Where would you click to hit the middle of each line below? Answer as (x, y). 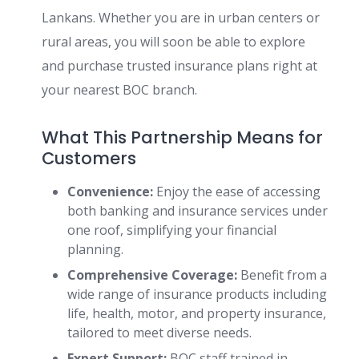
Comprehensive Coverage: (152, 275)
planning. (95, 249)
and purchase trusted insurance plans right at (179, 66)
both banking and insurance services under (198, 211)
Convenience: (110, 192)
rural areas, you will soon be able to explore (173, 42)
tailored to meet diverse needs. (159, 333)
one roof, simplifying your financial (172, 230)
